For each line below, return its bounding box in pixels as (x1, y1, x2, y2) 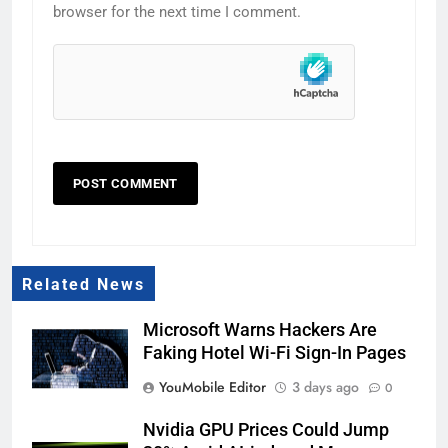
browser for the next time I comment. (53, 2, 301, 21)
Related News (22, 275, 145, 294)
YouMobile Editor (159, 376, 266, 397)
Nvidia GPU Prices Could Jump (143, 419, 389, 440)
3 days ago (292, 376, 359, 397)
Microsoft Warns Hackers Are (143, 319, 377, 340)
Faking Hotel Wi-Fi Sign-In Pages (143, 342, 406, 363)
